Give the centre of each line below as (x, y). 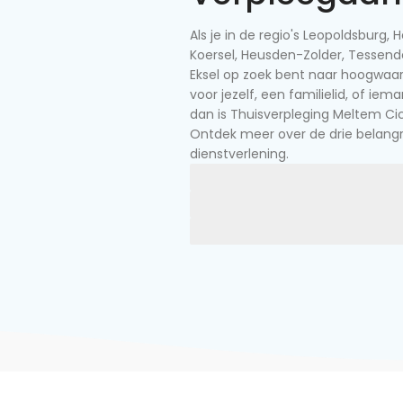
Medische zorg (241, 204)
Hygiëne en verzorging (260, 177)
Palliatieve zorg (242, 231)
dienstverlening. (239, 154)
